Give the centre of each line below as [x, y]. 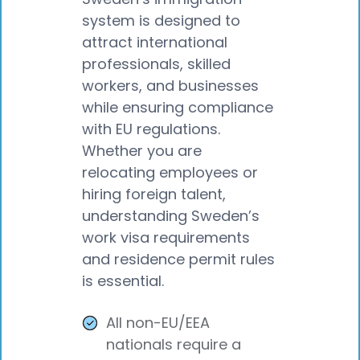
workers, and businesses [170, 85]
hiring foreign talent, [154, 194]
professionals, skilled [156, 63]
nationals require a [174, 345]
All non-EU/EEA [158, 323]
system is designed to [161, 20]
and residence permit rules [178, 259]
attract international [155, 42]
